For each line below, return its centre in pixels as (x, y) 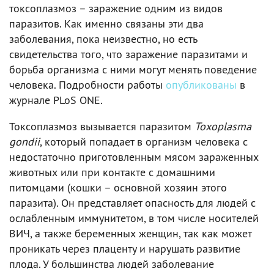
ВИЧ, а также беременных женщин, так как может (130, 233)
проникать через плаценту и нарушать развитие (125, 248)
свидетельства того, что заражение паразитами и (128, 54)
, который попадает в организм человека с (144, 141)
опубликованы (201, 84)
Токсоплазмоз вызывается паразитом (102, 126)
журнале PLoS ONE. (56, 100)
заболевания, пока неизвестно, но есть (103, 39)
